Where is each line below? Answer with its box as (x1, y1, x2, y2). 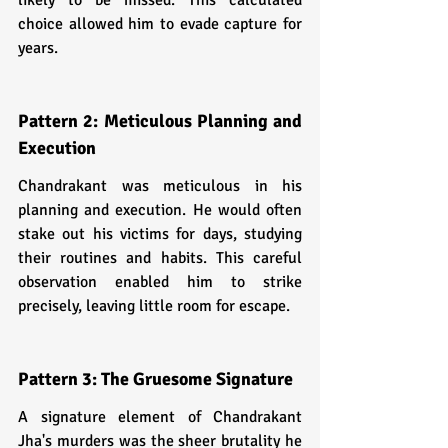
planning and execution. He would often (18, 199, 302, 220)
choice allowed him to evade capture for (18, 13, 302, 34)
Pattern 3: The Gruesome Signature (18, 367, 293, 390)
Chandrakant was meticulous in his (18, 175, 302, 196)
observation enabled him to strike (18, 271, 302, 292)
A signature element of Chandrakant (18, 406, 302, 427)
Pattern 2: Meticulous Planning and (18, 109, 302, 132)
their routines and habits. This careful (18, 247, 302, 268)
